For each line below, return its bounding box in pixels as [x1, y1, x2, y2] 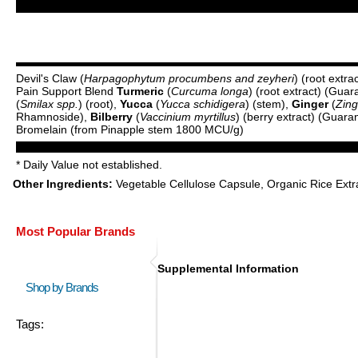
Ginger [292, 97, 332, 110]
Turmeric [117, 85, 167, 97]
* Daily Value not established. [16, 158, 162, 171]
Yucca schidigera [160, 97, 245, 110]
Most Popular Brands [16, 225, 135, 238]
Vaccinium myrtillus [140, 110, 236, 123]
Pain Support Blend [16, 85, 117, 97]
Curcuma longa [171, 85, 249, 97]
